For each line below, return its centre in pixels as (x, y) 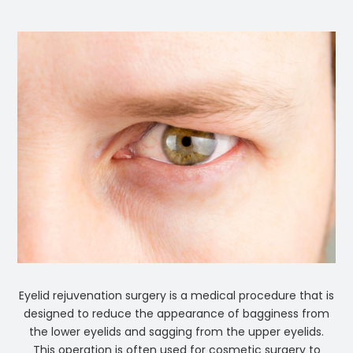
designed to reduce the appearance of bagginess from (176, 314)
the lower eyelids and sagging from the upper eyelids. (176, 332)
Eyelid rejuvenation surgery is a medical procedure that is (176, 296)
